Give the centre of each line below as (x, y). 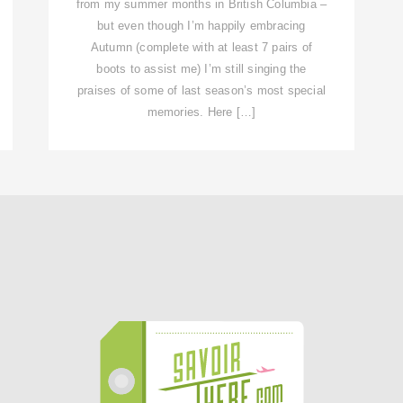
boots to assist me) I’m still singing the (201, 68)
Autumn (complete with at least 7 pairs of (201, 47)
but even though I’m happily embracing (201, 25)
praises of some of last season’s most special (201, 90)
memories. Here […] (201, 112)
